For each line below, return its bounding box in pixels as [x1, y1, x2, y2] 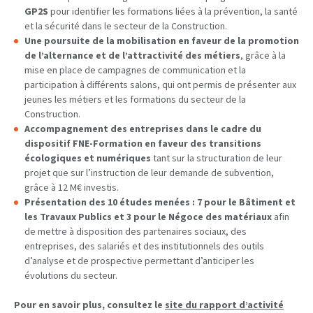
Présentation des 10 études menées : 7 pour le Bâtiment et [24, 196, 296, 209]
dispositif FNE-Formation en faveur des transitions [24, 137, 261, 150]
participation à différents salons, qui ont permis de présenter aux [24, 78, 296, 92]
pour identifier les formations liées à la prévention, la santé [48, 5, 298, 18]
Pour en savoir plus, [14, 298, 107, 312]
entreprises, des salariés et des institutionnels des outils [24, 240, 264, 253]
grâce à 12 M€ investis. [24, 181, 119, 194]
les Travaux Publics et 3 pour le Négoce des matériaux [24, 210, 274, 224]
